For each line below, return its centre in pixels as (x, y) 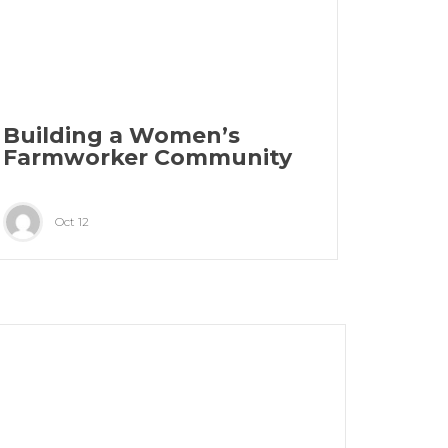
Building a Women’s (122, 136)
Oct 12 (72, 222)
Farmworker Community (148, 158)
